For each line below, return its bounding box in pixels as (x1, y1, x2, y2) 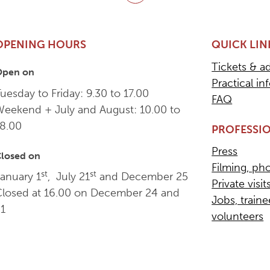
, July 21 (48, 170, 90, 184)
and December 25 (96, 170, 189, 184)
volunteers (212, 210, 264, 224)
